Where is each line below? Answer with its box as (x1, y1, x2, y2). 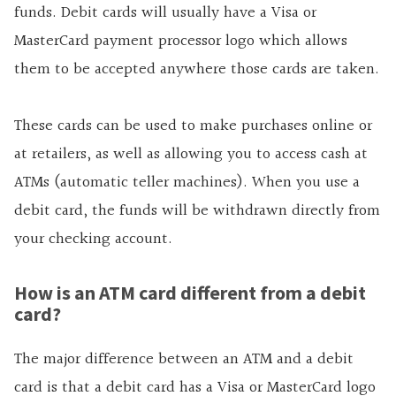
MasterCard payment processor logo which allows (14, 28, 347, 55)
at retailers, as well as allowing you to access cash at (14, 141, 368, 168)
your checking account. (14, 226, 172, 253)
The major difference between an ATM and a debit (14, 346, 354, 373)
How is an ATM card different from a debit (14, 280, 366, 306)
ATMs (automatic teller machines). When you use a (14, 170, 360, 196)
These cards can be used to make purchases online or (14, 113, 372, 140)
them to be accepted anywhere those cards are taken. (14, 57, 379, 83)
